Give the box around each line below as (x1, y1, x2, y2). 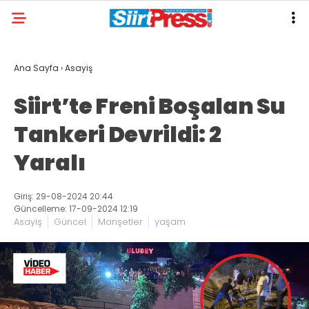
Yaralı (14, 147, 86, 178)
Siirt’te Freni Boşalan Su (14, 90, 286, 121)
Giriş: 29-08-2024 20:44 (14, 190, 113, 202)
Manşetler (98, 215, 143, 228)
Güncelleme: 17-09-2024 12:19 (14, 203, 138, 215)
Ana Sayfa (14, 62, 59, 74)
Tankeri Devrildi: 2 (14, 119, 221, 150)
